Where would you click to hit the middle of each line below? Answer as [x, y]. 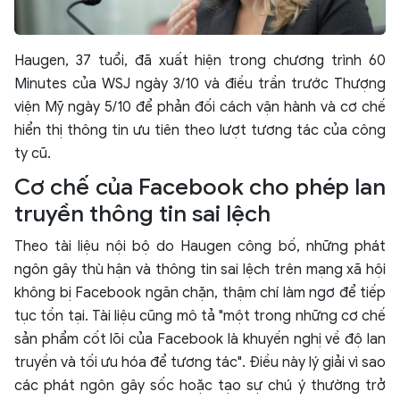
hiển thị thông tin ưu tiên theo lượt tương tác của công [200, 131]
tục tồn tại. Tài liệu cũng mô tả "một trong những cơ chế [200, 317]
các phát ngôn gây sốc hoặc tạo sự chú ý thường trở [200, 386]
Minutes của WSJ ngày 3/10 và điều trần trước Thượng [200, 84]
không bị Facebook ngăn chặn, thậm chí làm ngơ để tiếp [200, 293]
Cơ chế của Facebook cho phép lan [200, 187]
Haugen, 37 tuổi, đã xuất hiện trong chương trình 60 [200, 61]
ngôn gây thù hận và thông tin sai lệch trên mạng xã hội [200, 270]
